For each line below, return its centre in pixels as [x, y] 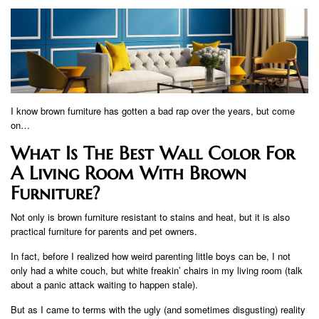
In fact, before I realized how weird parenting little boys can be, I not [151, 256]
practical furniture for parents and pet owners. [104, 231]
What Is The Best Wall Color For [153, 153]
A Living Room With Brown [129, 173]
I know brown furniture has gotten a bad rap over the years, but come [153, 111]
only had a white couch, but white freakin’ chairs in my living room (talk [157, 271]
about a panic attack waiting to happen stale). [104, 285]
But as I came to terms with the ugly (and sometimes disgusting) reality [158, 310]
